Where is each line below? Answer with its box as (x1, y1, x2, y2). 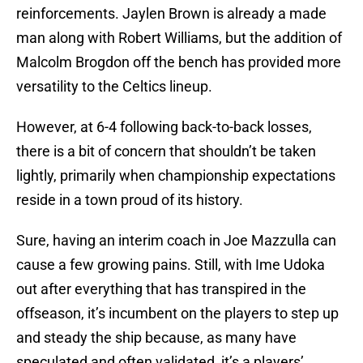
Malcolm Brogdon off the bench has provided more (16, 53, 341, 71)
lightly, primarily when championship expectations (16, 167, 335, 185)
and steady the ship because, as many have (16, 329, 297, 347)
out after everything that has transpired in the (16, 280, 306, 298)
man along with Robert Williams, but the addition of (16, 29, 342, 47)
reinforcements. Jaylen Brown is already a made (16, 5, 327, 23)
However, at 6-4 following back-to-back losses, (16, 118, 312, 136)
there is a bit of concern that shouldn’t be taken (16, 143, 316, 160)
